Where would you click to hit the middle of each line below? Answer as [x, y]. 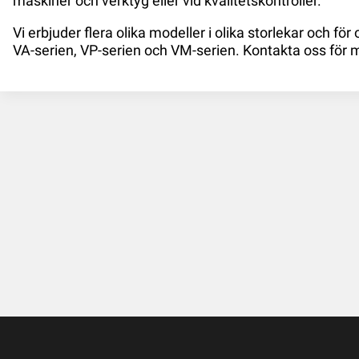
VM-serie [199, 50]
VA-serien [43, 50]
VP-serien [111, 50]
